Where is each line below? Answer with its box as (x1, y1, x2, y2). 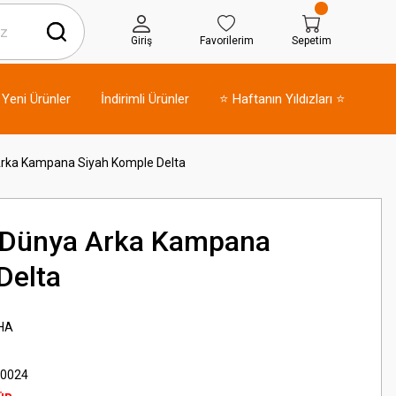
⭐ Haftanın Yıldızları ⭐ (219, 90, 346, 107)
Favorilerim (199, 34, 254, 47)
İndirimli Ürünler (101, 90, 189, 107)
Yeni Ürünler (2, 90, 71, 107)
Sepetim (291, 34, 331, 47)
